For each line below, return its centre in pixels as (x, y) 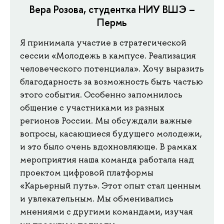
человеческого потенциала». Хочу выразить (112, 69)
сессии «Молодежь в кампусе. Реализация (108, 56)
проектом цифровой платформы (87, 173)
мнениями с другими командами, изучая (106, 212)
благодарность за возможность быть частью (111, 82)
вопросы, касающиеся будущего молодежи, (111, 134)
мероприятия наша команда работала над (107, 160)
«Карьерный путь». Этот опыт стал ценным (110, 186)
